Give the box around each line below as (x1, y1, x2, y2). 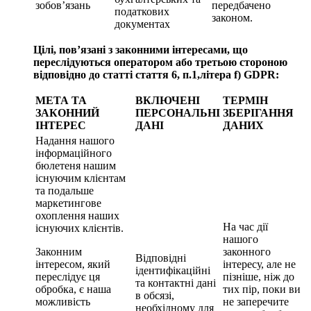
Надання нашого (35, 134, 115, 146)
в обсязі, (135, 289, 174, 301)
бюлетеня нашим (35, 159, 116, 171)
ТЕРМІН (223, 94, 268, 106)
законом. (212, 11, 253, 24)
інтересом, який (35, 258, 110, 270)
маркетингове (35, 196, 101, 209)
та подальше (35, 184, 94, 196)
